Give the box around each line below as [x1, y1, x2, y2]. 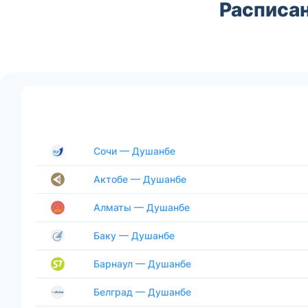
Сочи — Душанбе [93, 144, 175, 157]
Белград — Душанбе [93, 285, 191, 298]
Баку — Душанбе [93, 229, 175, 241]
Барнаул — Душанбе [93, 257, 191, 269]
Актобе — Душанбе [93, 173, 186, 185]
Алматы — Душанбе [93, 201, 190, 213]
